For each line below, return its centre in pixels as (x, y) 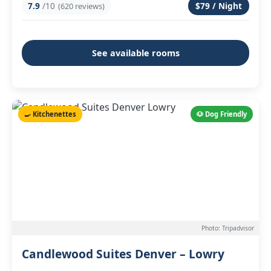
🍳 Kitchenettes (50, 114)
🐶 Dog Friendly (222, 114)
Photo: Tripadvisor (228, 228)
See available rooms (135, 53)
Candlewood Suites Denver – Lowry (123, 254)
